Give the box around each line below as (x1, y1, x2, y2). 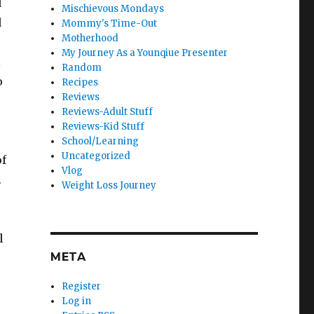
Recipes (62, 76, 99, 89)
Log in (62, 295, 92, 308)
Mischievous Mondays (62, 3, 165, 15)
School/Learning (62, 135, 139, 148)
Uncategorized (62, 150, 131, 163)
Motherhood (62, 32, 119, 45)
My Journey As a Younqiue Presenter (62, 47, 228, 60)
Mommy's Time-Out (62, 18, 158, 30)
